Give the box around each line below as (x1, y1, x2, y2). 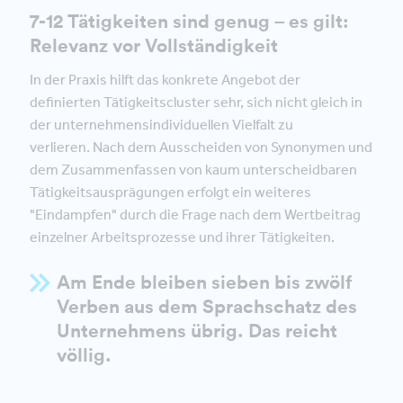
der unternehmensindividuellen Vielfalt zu (30, 116, 293, 134)
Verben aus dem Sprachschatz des (57, 294, 357, 319)
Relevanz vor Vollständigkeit (30, 33, 278, 58)
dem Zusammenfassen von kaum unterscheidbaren (30, 161, 357, 179)
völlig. (57, 343, 116, 368)
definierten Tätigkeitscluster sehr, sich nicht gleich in (30, 94, 363, 112)
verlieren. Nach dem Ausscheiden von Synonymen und (30, 139, 372, 157)
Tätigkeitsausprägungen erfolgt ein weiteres (30, 184, 311, 201)
